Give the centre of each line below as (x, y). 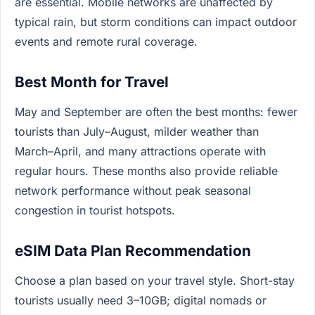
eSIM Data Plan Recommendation (133, 250)
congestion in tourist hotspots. (95, 210)
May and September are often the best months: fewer (156, 111)
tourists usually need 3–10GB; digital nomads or (141, 300)
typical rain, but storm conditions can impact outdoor (156, 21)
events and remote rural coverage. (106, 41)
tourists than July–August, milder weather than (137, 131)
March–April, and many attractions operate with (140, 151)
